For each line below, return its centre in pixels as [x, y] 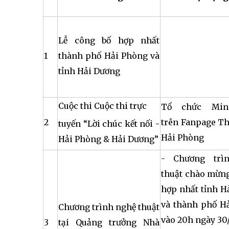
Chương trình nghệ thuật [109, 207]
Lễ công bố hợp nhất [109, 40]
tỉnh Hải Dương [89, 71]
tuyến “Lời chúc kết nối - [109, 124]
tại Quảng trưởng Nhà [109, 222]
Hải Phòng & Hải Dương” [108, 139]
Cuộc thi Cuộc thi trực [102, 106]
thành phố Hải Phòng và [109, 56]
